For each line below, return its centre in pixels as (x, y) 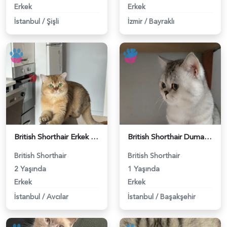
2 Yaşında (30, 169)
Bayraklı (162, 21)
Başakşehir (178, 197)
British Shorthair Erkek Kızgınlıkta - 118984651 (94, 137)
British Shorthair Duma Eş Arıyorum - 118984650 (208, 137)
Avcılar (58, 197)
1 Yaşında (144, 169)
